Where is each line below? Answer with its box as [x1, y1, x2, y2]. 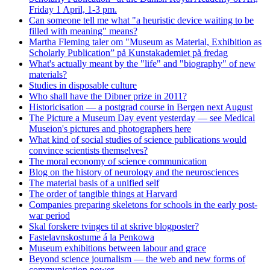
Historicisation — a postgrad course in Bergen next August [29, 101, 253, 112]
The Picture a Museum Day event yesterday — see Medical [29, 112, 255, 123]
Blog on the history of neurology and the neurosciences [29, 166, 239, 177]
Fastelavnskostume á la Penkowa [29, 231, 154, 242]
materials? [29, 69, 67, 80]
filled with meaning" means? [29, 25, 137, 36]
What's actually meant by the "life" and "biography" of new [29, 58, 256, 69]
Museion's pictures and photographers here [29, 123, 191, 134]
